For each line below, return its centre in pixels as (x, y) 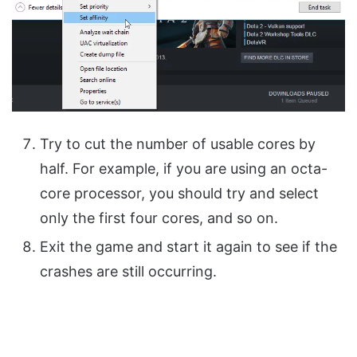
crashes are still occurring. (128, 272)
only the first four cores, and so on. (159, 218)
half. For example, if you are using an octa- (184, 169)
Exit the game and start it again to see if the (188, 247)
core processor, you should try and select (179, 194)
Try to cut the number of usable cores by (178, 144)
